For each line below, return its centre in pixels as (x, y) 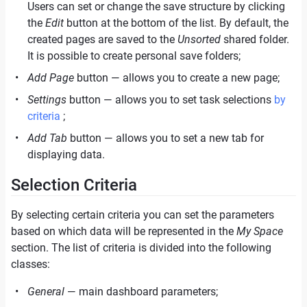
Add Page (51, 78)
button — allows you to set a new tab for (165, 138)
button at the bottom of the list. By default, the (176, 23)
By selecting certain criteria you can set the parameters (143, 215)
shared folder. (255, 39)
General (46, 292)
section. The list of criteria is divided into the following (141, 248)
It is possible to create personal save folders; (134, 56)
